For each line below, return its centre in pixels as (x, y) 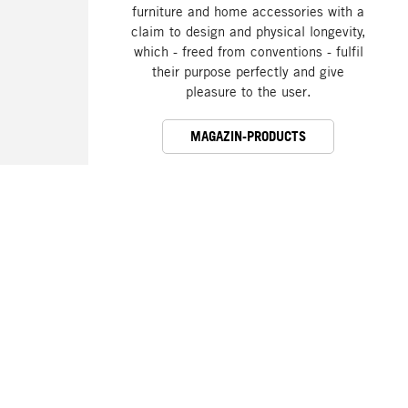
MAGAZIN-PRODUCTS (248, 137)
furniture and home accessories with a (248, 11)
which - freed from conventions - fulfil (248, 51)
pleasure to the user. (248, 92)
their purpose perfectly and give (248, 71)
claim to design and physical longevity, (248, 31)
